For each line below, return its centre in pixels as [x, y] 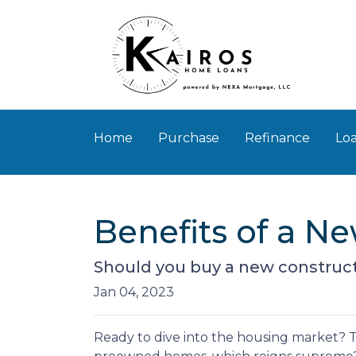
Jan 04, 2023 [134, 292]
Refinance [277, 138]
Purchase [189, 138]
